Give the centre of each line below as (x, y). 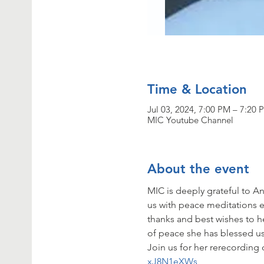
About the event (199, 169)
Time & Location (197, 89)
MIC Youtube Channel (191, 120)
